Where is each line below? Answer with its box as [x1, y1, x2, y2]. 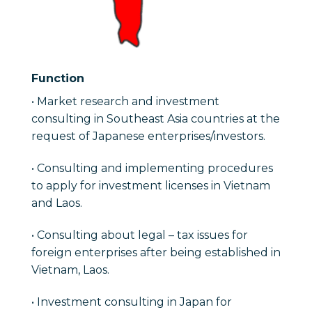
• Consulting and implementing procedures [31, 162, 273, 175]
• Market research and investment [31, 95, 219, 109]
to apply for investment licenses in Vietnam [31, 179, 270, 193]
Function [31, 72, 84, 86]
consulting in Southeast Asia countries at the [31, 112, 280, 126]
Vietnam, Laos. [31, 263, 109, 276]
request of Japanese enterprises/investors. [31, 130, 265, 143]
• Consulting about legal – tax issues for [31, 228, 248, 242]
